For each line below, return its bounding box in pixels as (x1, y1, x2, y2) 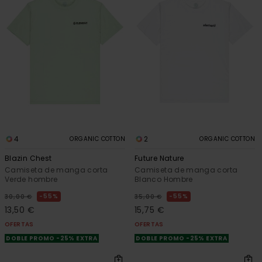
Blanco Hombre (135, 174, 193, 184)
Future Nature (135, 153, 184, 163)
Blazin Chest (5, 153, 52, 163)
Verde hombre (5, 174, 58, 184)
